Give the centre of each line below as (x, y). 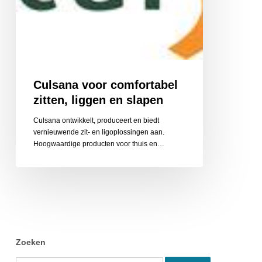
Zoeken (30, 242)
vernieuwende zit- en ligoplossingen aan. (99, 132)
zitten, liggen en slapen (98, 100)
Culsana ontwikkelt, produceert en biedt (96, 120)
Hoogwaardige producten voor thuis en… (99, 144)
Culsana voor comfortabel (105, 85)
